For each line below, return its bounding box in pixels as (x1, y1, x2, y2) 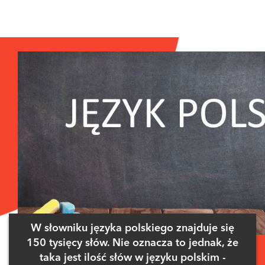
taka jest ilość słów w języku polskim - (39, 252, 226, 263)
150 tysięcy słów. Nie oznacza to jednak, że (27, 237, 238, 248)
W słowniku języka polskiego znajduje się (31, 222, 234, 234)
